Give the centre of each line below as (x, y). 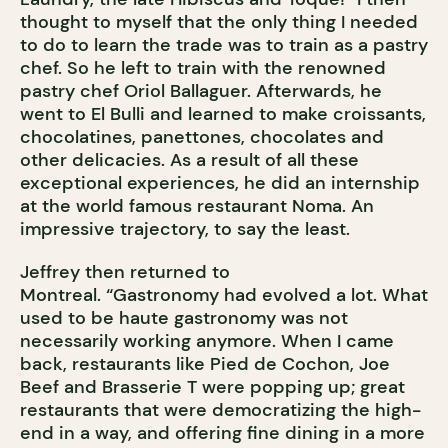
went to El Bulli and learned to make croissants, (223, 114)
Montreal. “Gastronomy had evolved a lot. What (224, 295)
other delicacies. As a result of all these (189, 160)
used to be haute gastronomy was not (184, 318)
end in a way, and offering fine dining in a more (222, 433)
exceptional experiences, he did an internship (220, 183)
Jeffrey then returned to (125, 272)
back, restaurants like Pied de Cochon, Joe (205, 364)
